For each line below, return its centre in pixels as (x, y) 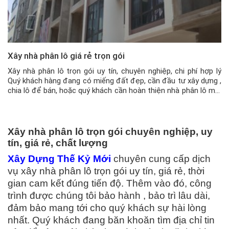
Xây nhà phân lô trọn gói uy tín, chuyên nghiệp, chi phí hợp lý (114, 71)
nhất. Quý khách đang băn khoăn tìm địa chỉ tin (111, 220)
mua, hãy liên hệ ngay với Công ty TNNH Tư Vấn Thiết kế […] (109, 100)
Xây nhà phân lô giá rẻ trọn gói (66, 55)
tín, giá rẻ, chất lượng (58, 143)
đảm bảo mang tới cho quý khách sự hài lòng (107, 208)
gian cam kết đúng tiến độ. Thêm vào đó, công (110, 183)
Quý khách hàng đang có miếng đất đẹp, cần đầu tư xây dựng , (114, 81)
